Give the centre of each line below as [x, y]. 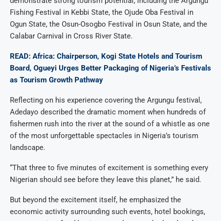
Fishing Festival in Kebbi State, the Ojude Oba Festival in [102, 13]
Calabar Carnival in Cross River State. [71, 36]
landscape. [28, 148]
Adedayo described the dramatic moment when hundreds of [108, 112]
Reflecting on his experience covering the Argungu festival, [106, 100]
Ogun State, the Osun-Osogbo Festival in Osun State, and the [109, 24]
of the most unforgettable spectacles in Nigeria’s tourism [104, 136]
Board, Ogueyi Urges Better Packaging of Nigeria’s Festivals [110, 68]
